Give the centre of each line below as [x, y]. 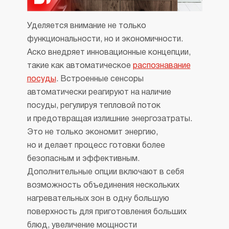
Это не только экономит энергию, [92, 132]
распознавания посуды [87, 8]
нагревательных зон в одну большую [98, 199]
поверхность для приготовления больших [107, 212]
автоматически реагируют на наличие [99, 92]
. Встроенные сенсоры [100, 79]
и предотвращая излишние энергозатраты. [109, 119]
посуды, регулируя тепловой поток [94, 106]
